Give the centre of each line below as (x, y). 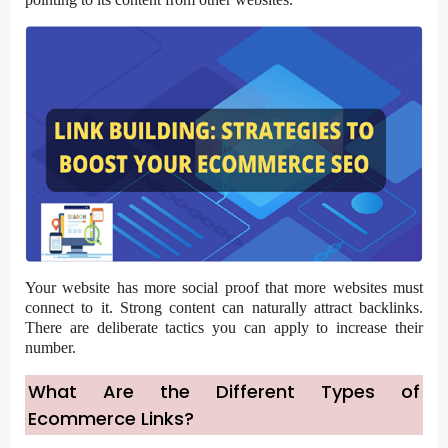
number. (50, 348)
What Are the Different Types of (224, 392)
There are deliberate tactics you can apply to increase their (224, 328)
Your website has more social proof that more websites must (224, 288)
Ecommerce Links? (111, 419)
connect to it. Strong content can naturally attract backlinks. (224, 308)
